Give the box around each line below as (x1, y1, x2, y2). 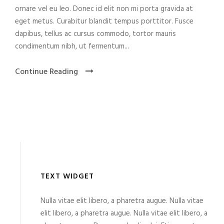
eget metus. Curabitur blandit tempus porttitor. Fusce (15, 15, 193, 27)
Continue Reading (15, 65, 78, 78)
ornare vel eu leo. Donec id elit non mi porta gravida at (15, 2, 193, 15)
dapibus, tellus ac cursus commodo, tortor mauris (15, 27, 176, 40)
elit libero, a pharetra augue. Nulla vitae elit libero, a (40, 207, 207, 219)
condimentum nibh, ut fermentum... (15, 40, 129, 52)
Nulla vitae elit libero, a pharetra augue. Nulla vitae (40, 194, 203, 207)
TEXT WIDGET (40, 170, 94, 182)
